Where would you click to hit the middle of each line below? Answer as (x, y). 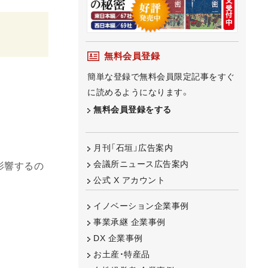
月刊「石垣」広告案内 (133, 148)
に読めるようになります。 (138, 92)
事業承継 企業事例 (130, 222)
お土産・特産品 (122, 254)
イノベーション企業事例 (141, 205)
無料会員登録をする (133, 109)
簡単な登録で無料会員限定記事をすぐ (161, 76)
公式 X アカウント (129, 180)
